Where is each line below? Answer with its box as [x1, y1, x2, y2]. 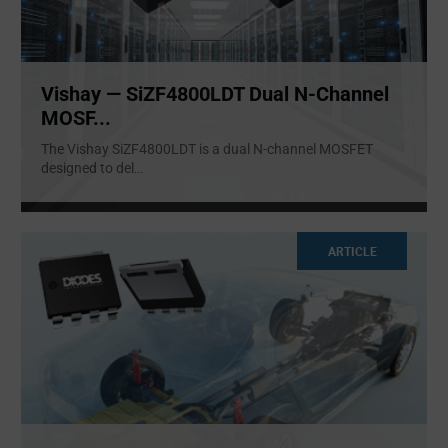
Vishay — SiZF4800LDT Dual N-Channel [41, 82, 389, 107]
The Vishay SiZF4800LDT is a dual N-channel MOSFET [41, 141, 373, 158]
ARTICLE [327, 242, 377, 259]
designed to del [41, 160, 134, 177]
